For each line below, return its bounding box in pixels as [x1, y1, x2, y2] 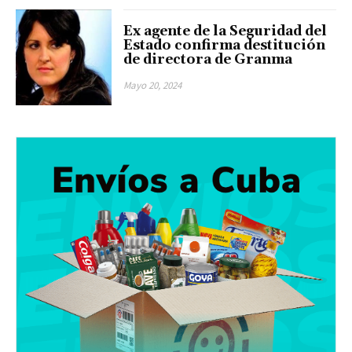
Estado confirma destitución [123, 36, 326, 54]
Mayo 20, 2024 [123, 78, 182, 92]
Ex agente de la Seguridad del [123, 22, 328, 40]
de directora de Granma [123, 50, 293, 68]
